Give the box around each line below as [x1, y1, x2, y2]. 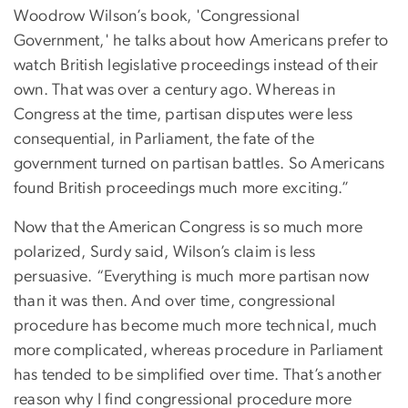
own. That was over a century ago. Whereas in [14, 81, 335, 98]
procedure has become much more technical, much [14, 317, 378, 334]
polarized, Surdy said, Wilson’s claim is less [14, 243, 316, 260]
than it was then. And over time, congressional [14, 292, 336, 310]
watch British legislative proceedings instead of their [14, 56, 379, 74]
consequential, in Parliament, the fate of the [14, 130, 315, 148]
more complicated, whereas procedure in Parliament [14, 342, 383, 359]
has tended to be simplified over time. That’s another [14, 366, 382, 383]
